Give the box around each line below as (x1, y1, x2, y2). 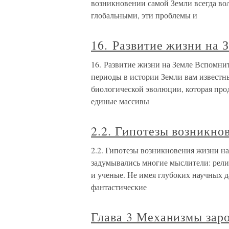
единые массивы (91, 96, 149, 106)
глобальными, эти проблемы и (91, 10, 197, 20)
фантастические (91, 181, 147, 192)
